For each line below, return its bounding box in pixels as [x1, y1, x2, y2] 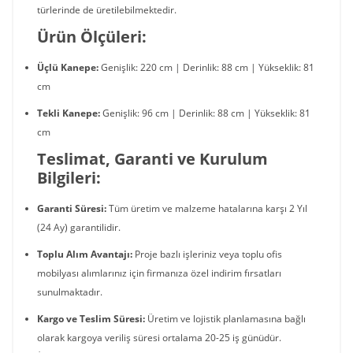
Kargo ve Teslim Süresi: [37, 312, 145, 325]
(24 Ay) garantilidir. [37, 221, 121, 234]
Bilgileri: [37, 167, 101, 188]
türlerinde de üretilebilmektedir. [37, 3, 176, 17]
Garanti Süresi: [37, 202, 106, 215]
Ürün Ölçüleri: [37, 26, 147, 47]
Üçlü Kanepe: [37, 61, 98, 74]
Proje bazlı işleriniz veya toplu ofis [132, 247, 282, 261]
